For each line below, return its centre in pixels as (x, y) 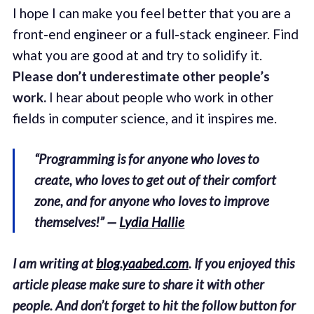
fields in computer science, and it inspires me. (144, 118)
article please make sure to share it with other (138, 284)
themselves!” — (77, 222)
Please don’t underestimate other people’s (141, 76)
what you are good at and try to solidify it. (137, 55)
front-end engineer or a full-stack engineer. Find (155, 34)
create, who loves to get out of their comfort (156, 180)
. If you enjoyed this (241, 263)
